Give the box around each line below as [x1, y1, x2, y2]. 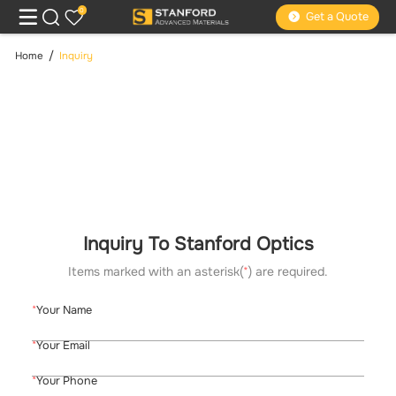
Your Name [35, 303, 92, 318]
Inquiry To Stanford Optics [82, 232, 314, 255]
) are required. [248, 263, 328, 280]
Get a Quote [305, 10, 369, 25]
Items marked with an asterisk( [68, 263, 243, 280]
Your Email [35, 339, 90, 354]
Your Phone [35, 374, 97, 389]
